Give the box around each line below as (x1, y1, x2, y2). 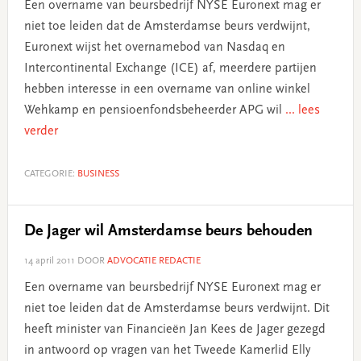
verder (23, 124, 58, 138)
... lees (284, 103, 320, 117)
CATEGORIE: (23, 168, 77, 179)
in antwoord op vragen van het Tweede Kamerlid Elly (23, 343, 310, 357)
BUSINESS (77, 168, 119, 179)
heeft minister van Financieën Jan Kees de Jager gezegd (23, 322, 326, 336)
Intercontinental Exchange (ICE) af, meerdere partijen (23, 61, 317, 75)
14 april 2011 (23, 255, 75, 266)
